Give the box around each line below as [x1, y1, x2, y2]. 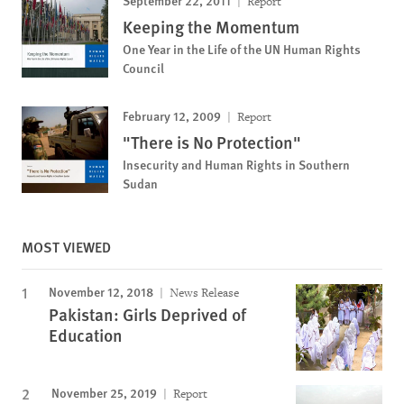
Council [123, 59, 164, 78]
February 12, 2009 [123, 106, 221, 125]
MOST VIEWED [22, 236, 111, 258]
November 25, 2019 [51, 383, 157, 402]
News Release [167, 285, 239, 301]
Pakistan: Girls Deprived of [49, 302, 246, 327]
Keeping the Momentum [123, 14, 299, 40]
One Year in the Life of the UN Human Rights [123, 40, 361, 59]
